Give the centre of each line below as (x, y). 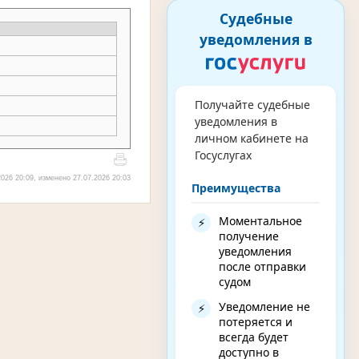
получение (249, 236)
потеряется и (256, 321)
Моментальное (260, 220)
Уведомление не (264, 306)
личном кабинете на (251, 139)
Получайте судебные (252, 105)
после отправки (262, 266)
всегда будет (254, 337)
